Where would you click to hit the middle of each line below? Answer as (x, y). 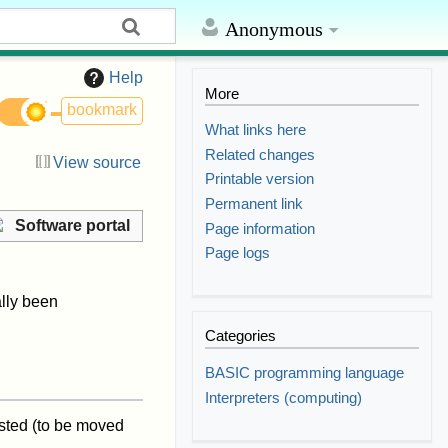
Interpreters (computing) (284, 397)
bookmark (102, 110)
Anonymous (274, 29)
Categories (241, 336)
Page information (260, 228)
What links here (256, 130)
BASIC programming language (305, 372)
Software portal (72, 226)
